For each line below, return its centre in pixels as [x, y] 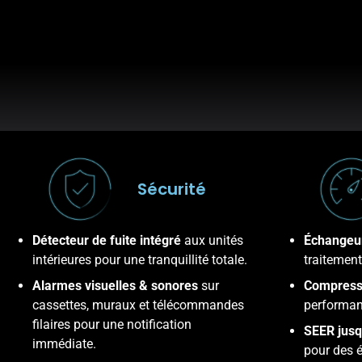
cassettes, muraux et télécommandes [138, 305]
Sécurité [171, 189]
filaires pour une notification [112, 325]
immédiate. [64, 344]
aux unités [214, 241]
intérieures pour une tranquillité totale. [140, 260]
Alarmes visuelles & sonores [117, 286]
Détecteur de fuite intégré [108, 241]
